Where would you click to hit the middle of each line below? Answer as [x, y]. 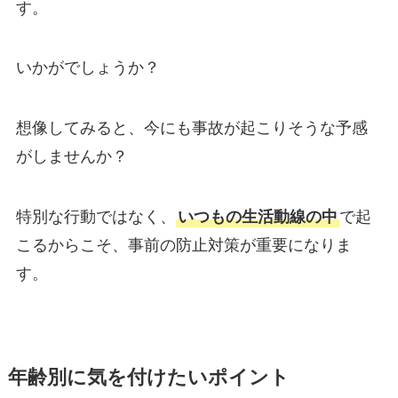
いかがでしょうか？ [88, 68]
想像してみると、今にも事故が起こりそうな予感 [191, 128]
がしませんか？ [72, 157]
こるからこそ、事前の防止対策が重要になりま [183, 246]
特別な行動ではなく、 [96, 217]
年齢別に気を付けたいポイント [148, 378]
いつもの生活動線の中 [257, 217]
